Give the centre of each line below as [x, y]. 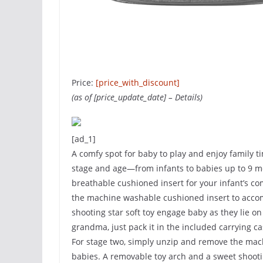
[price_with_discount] [138, 82]
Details [188, 97]
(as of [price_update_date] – [123, 97]
